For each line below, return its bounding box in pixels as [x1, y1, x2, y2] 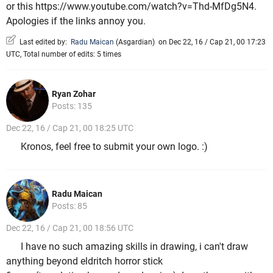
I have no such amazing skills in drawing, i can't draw [21, 241, 248, 253]
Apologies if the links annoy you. [6, 15, 146, 27]
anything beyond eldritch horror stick [6, 255, 163, 268]
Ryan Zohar [52, 88, 96, 99]
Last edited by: [16, 37, 71, 46]
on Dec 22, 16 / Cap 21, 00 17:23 [155, 37, 266, 46]
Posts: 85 [52, 200, 87, 211]
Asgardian [118, 37, 152, 46]
